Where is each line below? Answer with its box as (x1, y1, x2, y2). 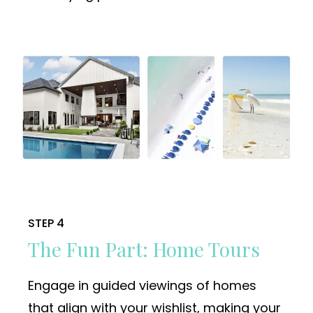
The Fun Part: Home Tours (28, 236, 260, 263)
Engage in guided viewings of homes (28, 277, 256, 295)
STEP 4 (28, 215, 64, 232)
